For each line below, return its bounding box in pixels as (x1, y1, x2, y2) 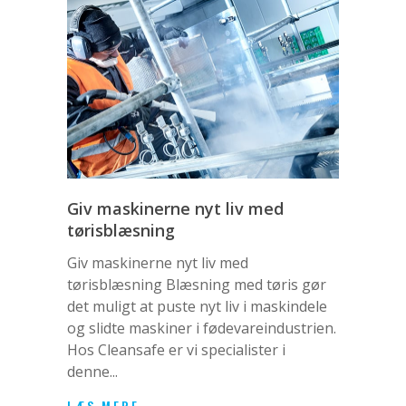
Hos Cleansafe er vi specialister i (67, 340, 285, 361)
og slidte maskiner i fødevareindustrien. (67, 318, 336, 339)
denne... (67, 362, 118, 382)
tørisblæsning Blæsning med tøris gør (67, 275, 326, 295)
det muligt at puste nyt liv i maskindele (67, 296, 327, 317)
